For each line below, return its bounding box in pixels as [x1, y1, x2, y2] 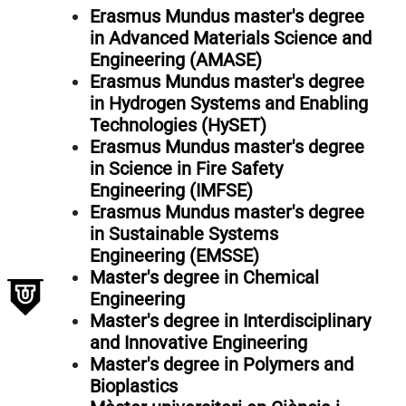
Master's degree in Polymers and [89, 353, 353, 375]
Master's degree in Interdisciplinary [89, 310, 371, 332]
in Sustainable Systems [89, 223, 278, 245]
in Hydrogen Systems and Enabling [89, 92, 368, 114]
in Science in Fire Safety [89, 158, 283, 179]
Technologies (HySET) [89, 114, 266, 136]
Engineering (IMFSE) [89, 179, 253, 201]
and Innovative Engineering [89, 332, 307, 353]
